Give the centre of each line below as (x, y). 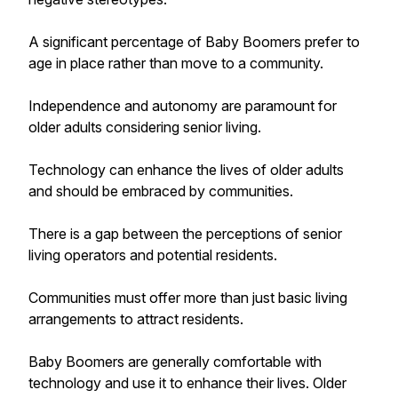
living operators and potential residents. (153, 255)
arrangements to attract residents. (136, 319)
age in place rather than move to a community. (176, 63)
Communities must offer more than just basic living (188, 298)
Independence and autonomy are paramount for (183, 106)
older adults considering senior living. (145, 127)
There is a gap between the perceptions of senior (185, 234)
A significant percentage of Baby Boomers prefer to (194, 42)
